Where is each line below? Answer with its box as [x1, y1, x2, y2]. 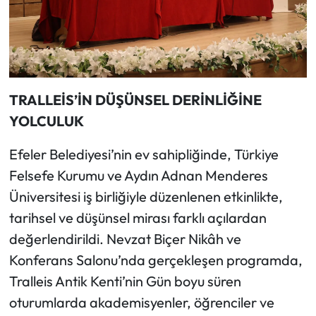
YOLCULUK [8, 111, 84, 130]
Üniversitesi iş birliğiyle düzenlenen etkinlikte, [8, 187, 283, 205]
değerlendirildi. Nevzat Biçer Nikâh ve [8, 229, 241, 248]
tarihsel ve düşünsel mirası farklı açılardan [8, 208, 267, 226]
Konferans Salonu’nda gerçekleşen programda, [8, 250, 303, 269]
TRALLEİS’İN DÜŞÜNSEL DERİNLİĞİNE [8, 90, 262, 109]
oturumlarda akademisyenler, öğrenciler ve [8, 293, 274, 311]
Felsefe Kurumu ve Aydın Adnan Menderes [8, 166, 268, 184]
